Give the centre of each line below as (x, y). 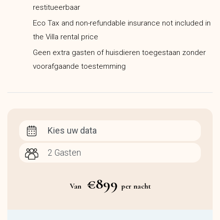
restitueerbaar (56, 8)
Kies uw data (72, 131)
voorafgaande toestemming (79, 67)
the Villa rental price (66, 37)
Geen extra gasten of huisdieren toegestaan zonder (119, 53)
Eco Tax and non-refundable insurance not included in (122, 23)
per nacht (136, 186)
